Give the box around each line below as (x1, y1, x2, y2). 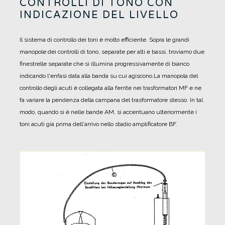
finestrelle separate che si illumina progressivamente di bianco (20, 60, 189, 68)
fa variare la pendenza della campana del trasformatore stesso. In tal (20, 96, 203, 104)
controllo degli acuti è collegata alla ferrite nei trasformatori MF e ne (20, 84, 201, 92)
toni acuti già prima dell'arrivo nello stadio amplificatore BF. (20, 121, 177, 128)
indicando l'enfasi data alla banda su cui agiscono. (20, 72, 154, 80)
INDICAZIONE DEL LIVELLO (20, 9, 179, 22)
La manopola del (154, 72, 198, 80)
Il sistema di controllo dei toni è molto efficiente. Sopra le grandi (20, 36, 189, 44)
